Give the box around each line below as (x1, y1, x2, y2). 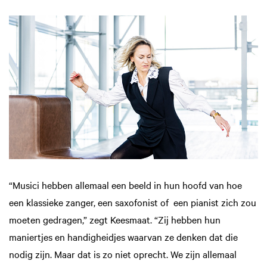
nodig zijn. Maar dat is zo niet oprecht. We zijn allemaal (9, 247, 237, 261)
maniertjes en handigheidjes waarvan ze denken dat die (9, 230, 238, 244)
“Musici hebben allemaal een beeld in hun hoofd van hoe (9, 178, 242, 192)
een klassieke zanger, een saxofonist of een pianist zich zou (9, 195, 256, 209)
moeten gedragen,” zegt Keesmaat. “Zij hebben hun (9, 213, 221, 226)
